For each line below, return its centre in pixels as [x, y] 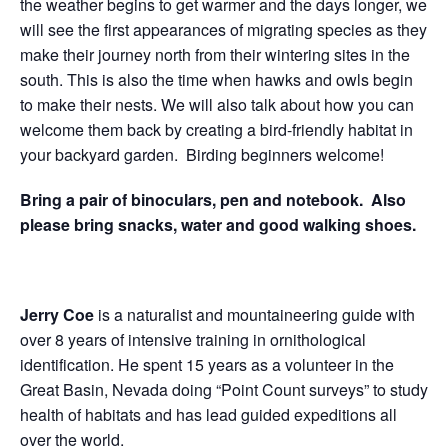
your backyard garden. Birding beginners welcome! [202, 154]
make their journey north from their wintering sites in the [215, 54]
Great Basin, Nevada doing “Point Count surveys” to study [224, 389]
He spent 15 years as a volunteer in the [254, 364]
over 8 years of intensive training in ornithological [193, 339]
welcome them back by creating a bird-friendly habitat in [216, 129]
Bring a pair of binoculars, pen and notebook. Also [213, 199]
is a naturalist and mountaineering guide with [254, 314]
